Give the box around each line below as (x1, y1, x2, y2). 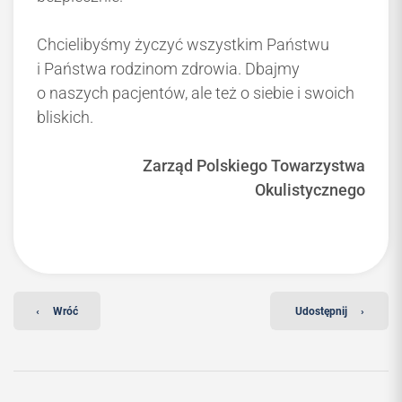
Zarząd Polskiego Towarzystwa (143, 156, 365, 176)
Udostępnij (294, 304, 347, 318)
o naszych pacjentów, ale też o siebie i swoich (37, 83, 354, 103)
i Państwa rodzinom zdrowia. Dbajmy (37, 59, 300, 79)
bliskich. (37, 108, 97, 127)
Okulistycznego (255, 180, 365, 200)
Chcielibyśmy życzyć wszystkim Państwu (37, 35, 329, 55)
